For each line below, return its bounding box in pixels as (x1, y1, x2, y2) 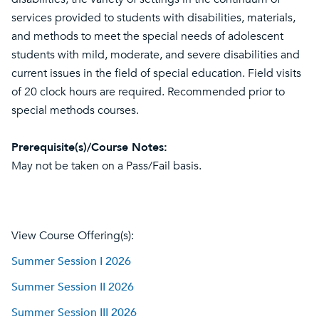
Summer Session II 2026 (11, 279, 134, 295)
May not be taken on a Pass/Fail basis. (11, 158, 202, 174)
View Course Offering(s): (11, 228, 134, 244)
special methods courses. (11, 103, 139, 118)
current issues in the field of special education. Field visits (11, 66, 301, 81)
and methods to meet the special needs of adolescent (11, 28, 283, 44)
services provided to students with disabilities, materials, (11, 10, 296, 26)
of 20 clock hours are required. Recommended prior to (11, 84, 285, 100)
